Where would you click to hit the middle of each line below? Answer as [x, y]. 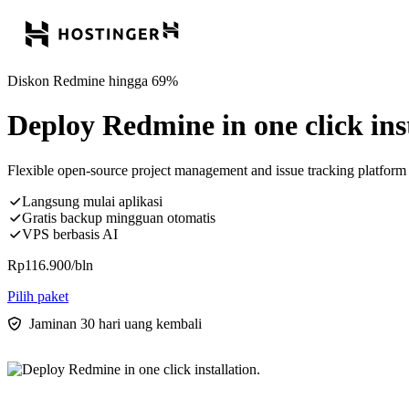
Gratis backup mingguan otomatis [119, 217]
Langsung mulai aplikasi [92, 201]
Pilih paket [38, 296]
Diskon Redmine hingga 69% [93, 81]
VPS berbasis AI [70, 234]
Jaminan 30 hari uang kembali [115, 323]
